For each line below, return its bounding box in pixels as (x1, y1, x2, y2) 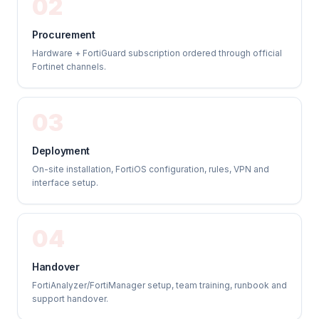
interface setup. (32, 177, 98, 188)
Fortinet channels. (32, 61, 106, 72)
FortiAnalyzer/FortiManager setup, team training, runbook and (32, 280, 287, 291)
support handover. (32, 293, 108, 304)
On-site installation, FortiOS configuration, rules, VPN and (32, 164, 269, 174)
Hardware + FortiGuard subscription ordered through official (32, 48, 282, 58)
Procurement (32, 28, 95, 41)
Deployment (32, 145, 90, 157)
